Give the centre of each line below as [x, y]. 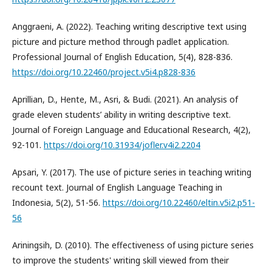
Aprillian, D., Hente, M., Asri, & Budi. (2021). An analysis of [125, 99]
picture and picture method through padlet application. [121, 41]
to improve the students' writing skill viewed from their [121, 260]
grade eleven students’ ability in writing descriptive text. [121, 114]
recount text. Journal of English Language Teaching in [117, 187]
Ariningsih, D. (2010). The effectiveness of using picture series [133, 245]
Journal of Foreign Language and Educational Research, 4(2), [131, 129]
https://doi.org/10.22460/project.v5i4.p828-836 [104, 72]
